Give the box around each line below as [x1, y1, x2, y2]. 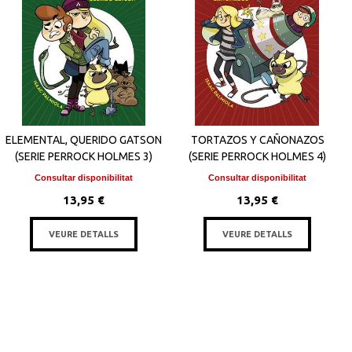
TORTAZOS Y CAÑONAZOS [190, 134, 324, 146]
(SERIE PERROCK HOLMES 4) [189, 150, 327, 163]
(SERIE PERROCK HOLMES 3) [15, 150, 153, 163]
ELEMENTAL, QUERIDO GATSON [5, 134, 163, 146]
